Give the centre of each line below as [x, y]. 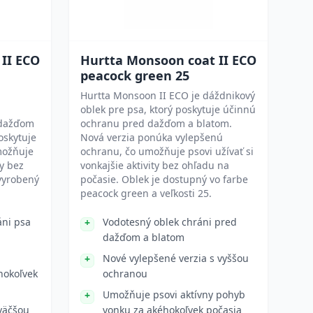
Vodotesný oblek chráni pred [170, 222]
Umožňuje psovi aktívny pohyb [174, 294]
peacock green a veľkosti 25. [146, 193]
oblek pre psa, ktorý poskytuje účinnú [168, 109]
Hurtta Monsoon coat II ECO [168, 60]
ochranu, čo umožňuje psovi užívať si [167, 151]
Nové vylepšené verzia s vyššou [176, 258]
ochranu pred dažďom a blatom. [156, 123]
